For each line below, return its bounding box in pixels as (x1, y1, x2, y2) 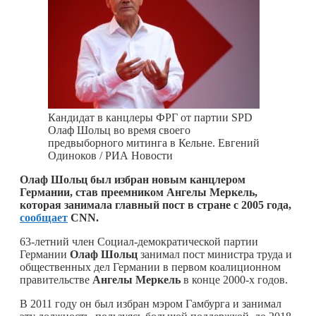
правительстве (20, 273, 92, 286)
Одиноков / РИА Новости (48, 149, 173, 162)
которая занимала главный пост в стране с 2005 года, (20, 198, 291, 211)
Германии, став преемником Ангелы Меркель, (20, 186, 257, 198)
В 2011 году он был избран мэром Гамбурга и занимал (20, 297, 281, 310)
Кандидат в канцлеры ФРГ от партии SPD (48, 111, 253, 123)
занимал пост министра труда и (138, 248, 292, 260)
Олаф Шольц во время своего (48, 123, 190, 136)
